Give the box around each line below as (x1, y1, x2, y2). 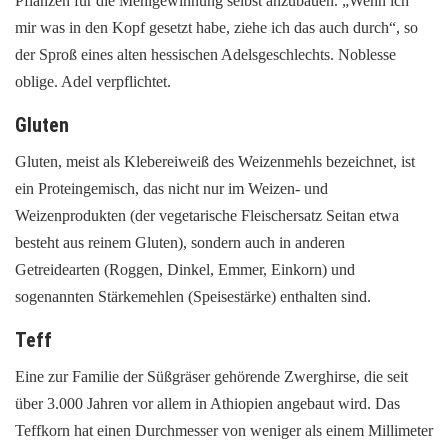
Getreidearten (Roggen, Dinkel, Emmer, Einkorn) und (15, 260, 355, 278)
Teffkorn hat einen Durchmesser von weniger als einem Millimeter (15, 421, 433, 439)
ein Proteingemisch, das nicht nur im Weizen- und (15, 179, 328, 197)
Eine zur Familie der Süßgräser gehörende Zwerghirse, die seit (15, 367, 408, 385)
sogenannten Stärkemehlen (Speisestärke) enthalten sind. (15, 287, 371, 305)
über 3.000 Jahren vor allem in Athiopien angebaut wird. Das (15, 394, 400, 412)
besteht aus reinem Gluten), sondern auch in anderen (15, 233, 345, 251)
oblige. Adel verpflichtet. (15, 72, 171, 90)
